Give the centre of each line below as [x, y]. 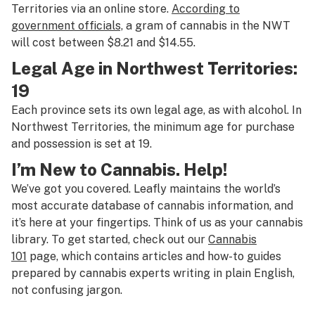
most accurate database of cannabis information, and [152, 206]
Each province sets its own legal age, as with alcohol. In [156, 110]
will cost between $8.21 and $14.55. [103, 43]
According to [206, 9]
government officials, [67, 26]
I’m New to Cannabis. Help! [120, 169]
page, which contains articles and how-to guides [154, 256]
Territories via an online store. [91, 9]
